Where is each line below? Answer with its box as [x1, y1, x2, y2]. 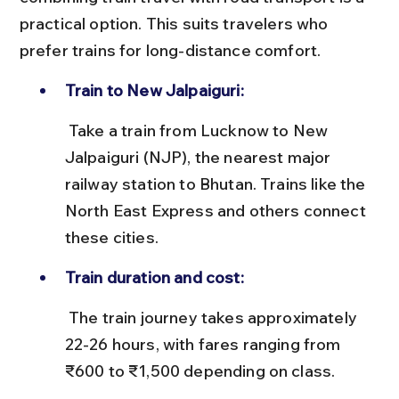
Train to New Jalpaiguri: [64, 79, 244, 101]
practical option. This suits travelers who [19, 12, 332, 34]
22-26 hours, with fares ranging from [64, 333, 345, 354]
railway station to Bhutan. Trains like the [64, 173, 370, 194]
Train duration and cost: [64, 266, 244, 288]
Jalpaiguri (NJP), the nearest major [64, 146, 335, 167]
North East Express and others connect [64, 199, 370, 221]
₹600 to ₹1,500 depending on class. [64, 360, 336, 381]
